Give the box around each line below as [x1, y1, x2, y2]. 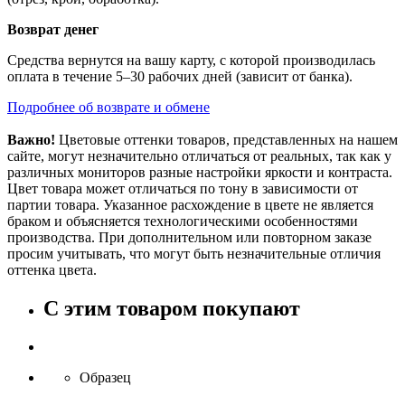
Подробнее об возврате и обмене [7, 99, 210, 116]
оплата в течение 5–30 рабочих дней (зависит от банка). [7, 69, 353, 85]
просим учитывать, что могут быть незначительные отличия [7, 246, 381, 262]
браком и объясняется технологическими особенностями [7, 213, 358, 230]
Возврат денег [7, 22, 99, 38]
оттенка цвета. [7, 262, 97, 278]
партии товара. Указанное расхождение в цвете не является [7, 197, 373, 213]
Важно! [7, 132, 55, 148]
